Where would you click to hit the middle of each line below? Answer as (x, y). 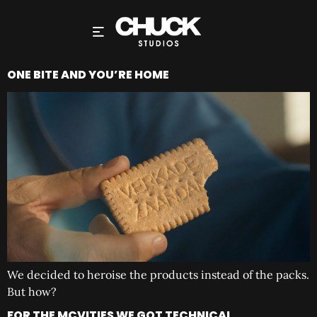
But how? (32, 291)
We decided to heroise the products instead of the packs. (158, 274)
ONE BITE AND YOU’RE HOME (88, 75)
